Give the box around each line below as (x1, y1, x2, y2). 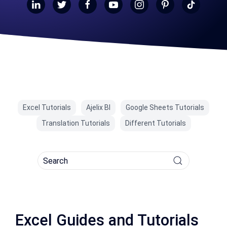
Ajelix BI (86, 103, 110, 111)
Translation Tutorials (41, 119, 110, 127)
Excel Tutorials (23, 103, 71, 111)
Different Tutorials (125, 119, 186, 127)
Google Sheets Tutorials (126, 103, 204, 111)
